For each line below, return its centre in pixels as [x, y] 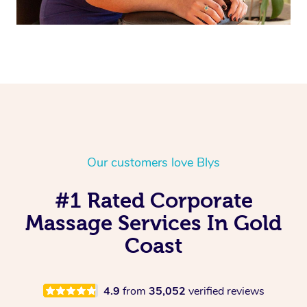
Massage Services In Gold [153, 222]
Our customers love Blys [153, 162]
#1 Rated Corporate [153, 200]
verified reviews [226, 291]
